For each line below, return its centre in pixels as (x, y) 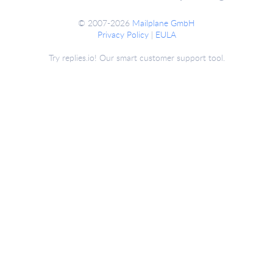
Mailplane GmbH (164, 23)
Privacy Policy (123, 34)
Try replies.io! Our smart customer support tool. (136, 58)
